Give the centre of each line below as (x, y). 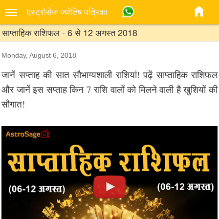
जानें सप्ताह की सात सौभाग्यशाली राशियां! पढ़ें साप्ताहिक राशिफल (109, 74)
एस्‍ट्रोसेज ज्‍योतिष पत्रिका (67, 12)
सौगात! (13, 104)
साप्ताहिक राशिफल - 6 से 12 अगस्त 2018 (70, 32)
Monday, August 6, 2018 (39, 55)
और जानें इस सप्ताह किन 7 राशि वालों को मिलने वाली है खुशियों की (109, 89)
